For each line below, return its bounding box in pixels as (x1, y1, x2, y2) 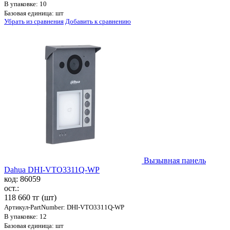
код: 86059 (4, 175, 41, 184)
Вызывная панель (144, 156, 206, 165)
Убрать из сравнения (4, 17, 64, 26)
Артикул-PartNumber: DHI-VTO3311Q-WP (4, 203, 124, 212)
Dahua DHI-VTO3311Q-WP (4, 165, 100, 175)
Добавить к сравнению (65, 17, 131, 26)
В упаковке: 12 (4, 213, 47, 221)
